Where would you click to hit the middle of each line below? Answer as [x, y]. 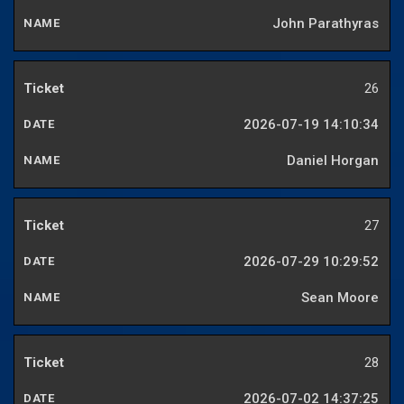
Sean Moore [340, 298]
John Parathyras [326, 24]
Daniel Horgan [333, 161]
